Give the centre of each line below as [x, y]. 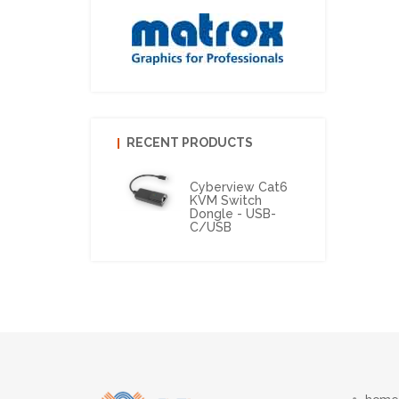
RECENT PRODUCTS [190, 142]
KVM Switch [225, 200]
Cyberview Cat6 [238, 187]
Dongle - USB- [232, 214]
